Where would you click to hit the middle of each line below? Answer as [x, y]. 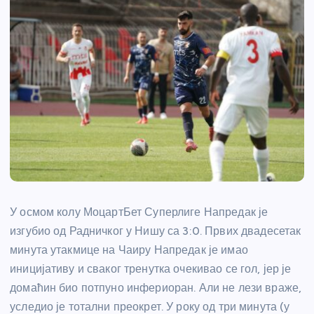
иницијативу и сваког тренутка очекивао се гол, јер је [151, 269]
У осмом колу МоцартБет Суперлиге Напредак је [139, 212]
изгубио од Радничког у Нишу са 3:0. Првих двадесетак [156, 231]
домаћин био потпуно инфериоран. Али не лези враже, [156, 288]
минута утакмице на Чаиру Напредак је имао [129, 250]
